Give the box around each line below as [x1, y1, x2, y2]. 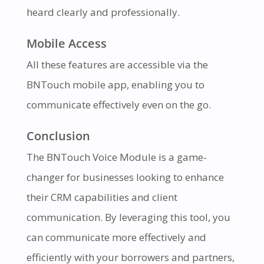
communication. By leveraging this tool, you [26, 210, 230, 225]
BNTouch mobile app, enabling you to [26, 78, 204, 92]
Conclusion [26, 127, 90, 144]
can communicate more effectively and [26, 230, 206, 245]
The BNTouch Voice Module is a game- [26, 150, 207, 164]
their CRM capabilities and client [26, 190, 177, 204]
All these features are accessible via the [26, 58, 208, 72]
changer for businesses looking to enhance [26, 170, 224, 184]
